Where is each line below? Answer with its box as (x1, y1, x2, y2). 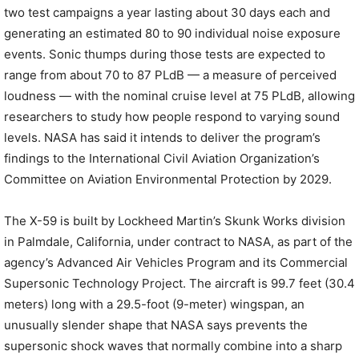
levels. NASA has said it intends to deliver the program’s (4, 130, 321, 145)
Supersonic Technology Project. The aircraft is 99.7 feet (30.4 (4, 276, 355, 291)
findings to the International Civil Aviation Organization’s (4, 151, 320, 166)
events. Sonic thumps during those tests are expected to (4, 46, 325, 62)
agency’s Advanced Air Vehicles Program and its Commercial (4, 255, 348, 270)
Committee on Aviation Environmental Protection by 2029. (4, 171, 332, 187)
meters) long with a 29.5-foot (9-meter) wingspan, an (4, 296, 305, 312)
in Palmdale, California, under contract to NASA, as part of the (4, 234, 353, 249)
